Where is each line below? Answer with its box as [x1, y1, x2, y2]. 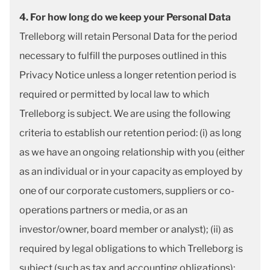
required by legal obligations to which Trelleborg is [19, 243, 243, 254]
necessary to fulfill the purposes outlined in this [19, 50, 227, 61]
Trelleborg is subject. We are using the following [19, 108, 231, 119]
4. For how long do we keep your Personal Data [19, 11, 231, 23]
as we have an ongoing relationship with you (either [19, 146, 245, 158]
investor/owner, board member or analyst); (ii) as [19, 224, 233, 235]
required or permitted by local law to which [19, 89, 209, 100]
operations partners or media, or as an [19, 204, 187, 216]
